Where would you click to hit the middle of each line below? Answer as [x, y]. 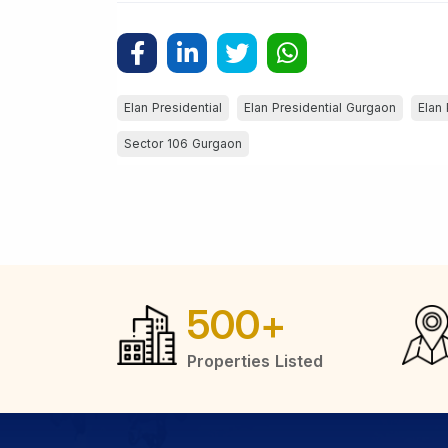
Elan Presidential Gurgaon [320, 107]
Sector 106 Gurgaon [183, 143]
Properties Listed [255, 360]
